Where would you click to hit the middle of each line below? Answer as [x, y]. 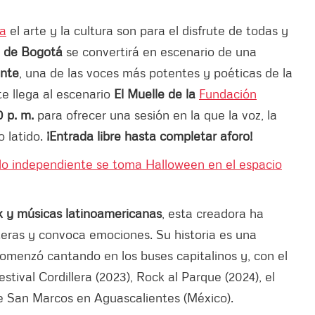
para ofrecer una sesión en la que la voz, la [155, 114]
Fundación [228, 93]
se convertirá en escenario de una [161, 51]
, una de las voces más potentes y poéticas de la [156, 72]
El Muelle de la [156, 93]
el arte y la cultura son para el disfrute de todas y [147, 30]
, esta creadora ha [213, 213]
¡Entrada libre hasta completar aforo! [149, 135]
